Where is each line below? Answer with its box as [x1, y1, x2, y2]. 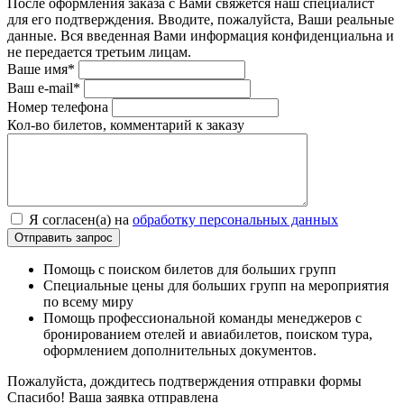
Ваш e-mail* [7, 80, 80, 96]
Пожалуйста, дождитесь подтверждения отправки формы [7, 373, 362, 390]
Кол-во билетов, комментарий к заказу [7, 117, 244, 133]
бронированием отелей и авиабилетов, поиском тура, [43, 326, 372, 343]
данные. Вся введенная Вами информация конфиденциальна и [7, 28, 394, 44]
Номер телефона [7, 99, 108, 115]
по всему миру [43, 294, 133, 310]
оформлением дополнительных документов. [43, 343, 317, 359]
